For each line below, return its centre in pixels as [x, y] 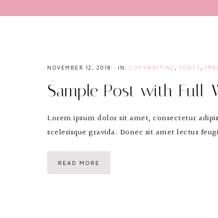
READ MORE [79, 163]
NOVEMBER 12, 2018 [79, 67]
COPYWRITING [152, 67]
